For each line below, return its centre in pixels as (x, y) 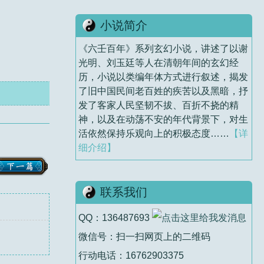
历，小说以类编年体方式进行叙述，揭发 (163, 77)
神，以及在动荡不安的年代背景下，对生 (163, 119)
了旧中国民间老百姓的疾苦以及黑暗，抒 (163, 91)
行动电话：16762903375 (131, 255)
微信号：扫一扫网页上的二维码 (144, 236)
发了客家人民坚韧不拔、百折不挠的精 (159, 105)
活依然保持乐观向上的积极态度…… (154, 133)
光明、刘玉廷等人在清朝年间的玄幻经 (159, 62)
